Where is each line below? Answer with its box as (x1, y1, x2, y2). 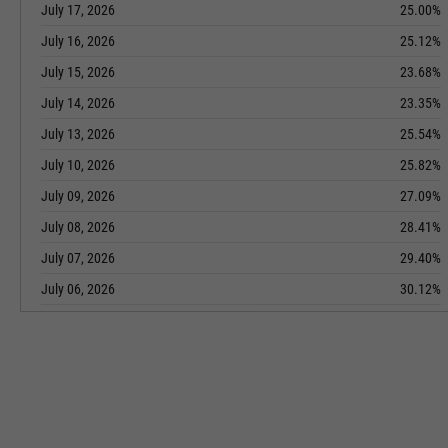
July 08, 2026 (41, 219, 115, 235)
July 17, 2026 (41, 2, 115, 18)
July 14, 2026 (41, 95, 115, 111)
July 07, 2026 (41, 250, 115, 266)
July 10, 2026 (41, 157, 115, 173)
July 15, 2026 (41, 64, 115, 80)
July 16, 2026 (41, 33, 115, 49)
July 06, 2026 (41, 281, 115, 297)
